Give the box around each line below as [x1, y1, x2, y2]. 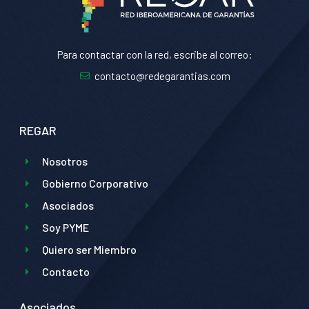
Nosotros [41, 154, 88, 168]
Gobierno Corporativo [41, 177, 148, 190]
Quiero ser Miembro [41, 243, 137, 257]
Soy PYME [41, 221, 89, 235]
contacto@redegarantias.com [94, 70, 230, 83]
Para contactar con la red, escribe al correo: [57, 48, 252, 61]
